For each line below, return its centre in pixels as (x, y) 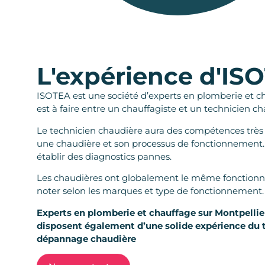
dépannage (64, 238)
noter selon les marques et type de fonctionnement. (150, 191)
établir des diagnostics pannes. (104, 156)
